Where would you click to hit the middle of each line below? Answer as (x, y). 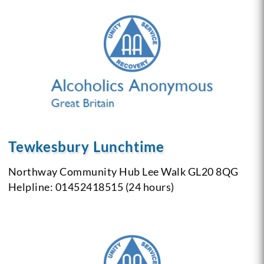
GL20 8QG (212, 171)
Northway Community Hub (74, 171)
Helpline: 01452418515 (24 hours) (91, 187)
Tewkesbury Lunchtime (86, 146)
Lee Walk (163, 171)
